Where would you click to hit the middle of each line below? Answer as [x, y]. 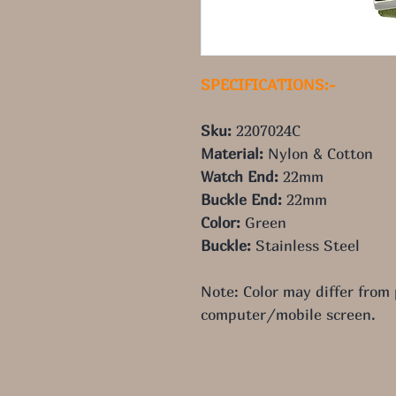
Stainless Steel [305, 245]
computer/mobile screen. [288, 314]
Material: [232, 153]
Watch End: [240, 176]
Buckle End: [241, 199]
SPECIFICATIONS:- [268, 84]
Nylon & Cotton [318, 153]
